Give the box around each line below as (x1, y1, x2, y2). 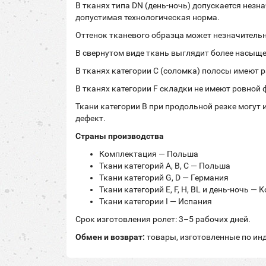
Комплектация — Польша (99, 149, 198, 159)
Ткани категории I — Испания (99, 197, 212, 206)
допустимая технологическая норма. (75, 12, 220, 22)
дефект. (75, 113, 106, 123)
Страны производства (75, 131, 164, 141)
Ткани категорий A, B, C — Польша (99, 161, 230, 170)
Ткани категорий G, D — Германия (99, 173, 229, 182)
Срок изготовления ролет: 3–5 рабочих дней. (75, 214, 251, 224)
